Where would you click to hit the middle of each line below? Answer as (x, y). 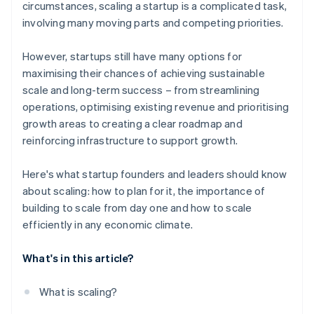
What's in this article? (78, 258)
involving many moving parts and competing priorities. (153, 23)
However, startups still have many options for (132, 56)
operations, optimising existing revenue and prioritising (156, 107)
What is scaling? (78, 292)
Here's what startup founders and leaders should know (155, 174)
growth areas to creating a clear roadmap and (132, 124)
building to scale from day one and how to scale (137, 208)
